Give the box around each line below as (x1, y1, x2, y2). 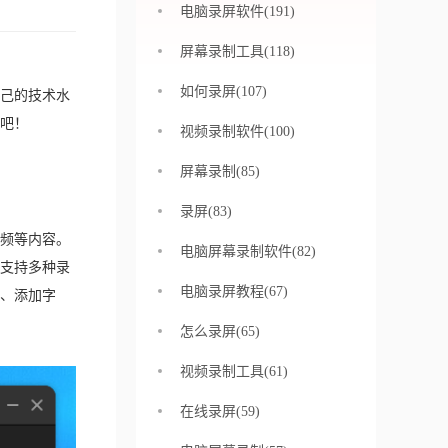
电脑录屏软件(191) (180, 4, 295, 19)
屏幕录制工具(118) (180, 44, 295, 59)
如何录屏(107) (180, 84, 267, 99)
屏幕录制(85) (180, 164, 260, 179)
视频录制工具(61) (180, 364, 288, 379)
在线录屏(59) (180, 404, 260, 419)
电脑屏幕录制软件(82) (180, 244, 316, 259)
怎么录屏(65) (180, 324, 260, 339)
